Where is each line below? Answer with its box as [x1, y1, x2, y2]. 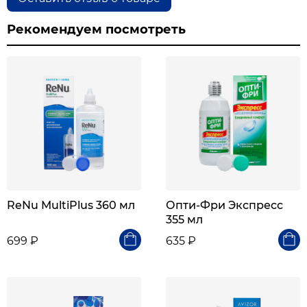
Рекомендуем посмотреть [7, 21, 186, 37]
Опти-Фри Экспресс [166, 198, 283, 212]
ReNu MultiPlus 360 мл [7, 198, 135, 212]
